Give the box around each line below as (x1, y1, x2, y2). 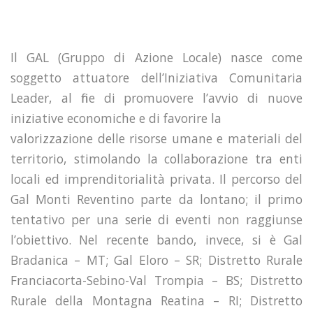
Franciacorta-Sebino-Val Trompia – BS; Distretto (10, 271, 303, 289)
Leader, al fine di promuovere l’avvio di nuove (10, 89, 303, 106)
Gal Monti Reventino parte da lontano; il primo (10, 190, 303, 208)
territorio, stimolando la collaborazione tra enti (10, 150, 303, 167)
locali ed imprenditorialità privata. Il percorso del (10, 170, 303, 187)
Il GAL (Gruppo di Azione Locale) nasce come (10, 48, 303, 66)
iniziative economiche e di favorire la (10, 109, 221, 126)
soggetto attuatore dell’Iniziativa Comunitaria (10, 68, 303, 86)
